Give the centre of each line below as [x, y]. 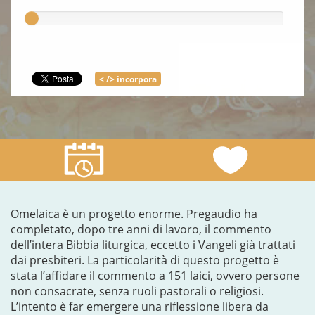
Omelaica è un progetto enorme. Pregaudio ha [134, 214]
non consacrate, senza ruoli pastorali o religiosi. [137, 291]
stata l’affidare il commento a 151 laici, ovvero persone [155, 276]
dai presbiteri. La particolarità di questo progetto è [145, 260]
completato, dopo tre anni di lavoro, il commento [141, 229]
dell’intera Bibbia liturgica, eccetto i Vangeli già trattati [153, 245]
